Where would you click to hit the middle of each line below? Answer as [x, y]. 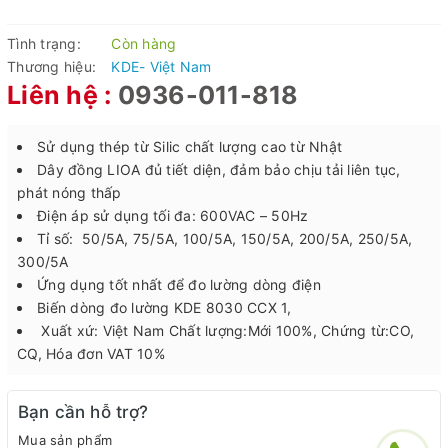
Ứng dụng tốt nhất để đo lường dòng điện [179, 284]
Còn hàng [144, 43]
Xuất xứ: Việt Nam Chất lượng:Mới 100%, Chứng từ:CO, [225, 330]
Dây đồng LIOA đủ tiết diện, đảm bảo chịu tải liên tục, [219, 169]
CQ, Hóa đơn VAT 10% [91, 353]
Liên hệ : [62, 94]
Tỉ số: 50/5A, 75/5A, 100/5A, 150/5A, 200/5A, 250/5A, [225, 238]
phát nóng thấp [69, 192]
